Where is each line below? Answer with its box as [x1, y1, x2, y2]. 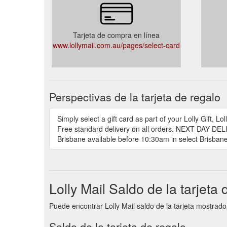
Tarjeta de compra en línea [73, 29, 160, 40]
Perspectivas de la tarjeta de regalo [49, 89, 220, 104]
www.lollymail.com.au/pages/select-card [53, 40, 180, 50]
